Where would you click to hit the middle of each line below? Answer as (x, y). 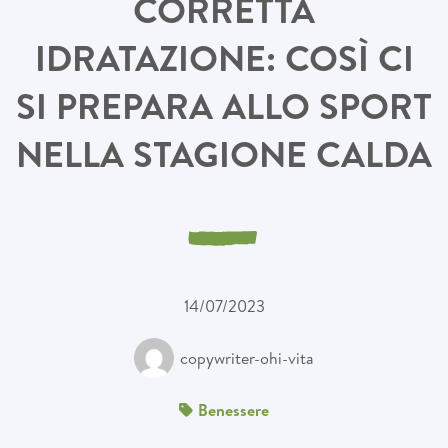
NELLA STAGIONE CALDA (224, 153)
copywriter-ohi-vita (247, 357)
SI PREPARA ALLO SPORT (224, 105)
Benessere (233, 409)
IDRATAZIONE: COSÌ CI (224, 57)
